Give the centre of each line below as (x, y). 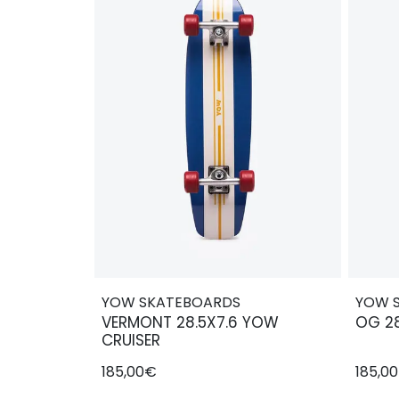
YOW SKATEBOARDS (171, 302)
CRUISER (131, 340)
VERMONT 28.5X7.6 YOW (190, 322)
